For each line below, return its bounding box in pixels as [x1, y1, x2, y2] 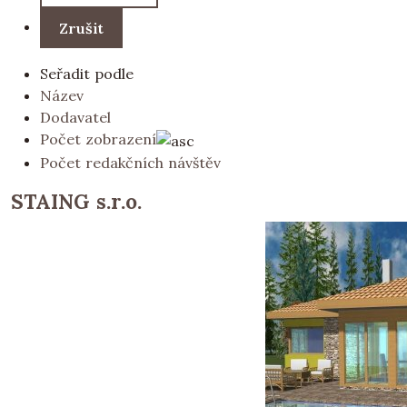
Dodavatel [40, 107, 111, 126]
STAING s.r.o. [11, 187, 142, 214]
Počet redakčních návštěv [40, 153, 221, 172]
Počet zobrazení [40, 129, 156, 148]
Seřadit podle [40, 64, 134, 83]
